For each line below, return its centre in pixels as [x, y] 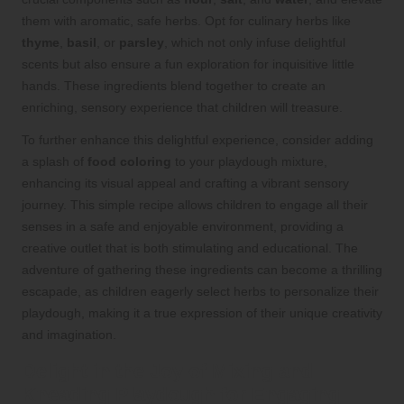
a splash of [55, 161]
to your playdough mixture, [249, 161]
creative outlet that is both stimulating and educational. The [190, 248]
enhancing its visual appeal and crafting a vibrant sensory [185, 183]
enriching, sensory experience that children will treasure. [182, 107]
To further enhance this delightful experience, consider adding [197, 139]
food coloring [129, 161]
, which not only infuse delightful [255, 42]
